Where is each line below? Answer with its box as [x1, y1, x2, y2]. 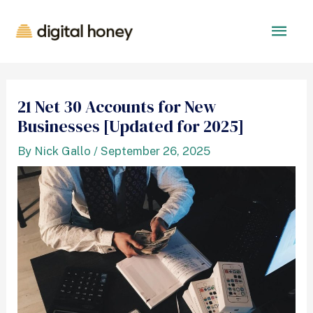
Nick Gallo [34, 144, 92, 159]
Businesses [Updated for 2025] [17, 115, 245, 138]
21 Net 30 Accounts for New [17, 95, 217, 119]
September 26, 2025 [101, 144, 211, 159]
